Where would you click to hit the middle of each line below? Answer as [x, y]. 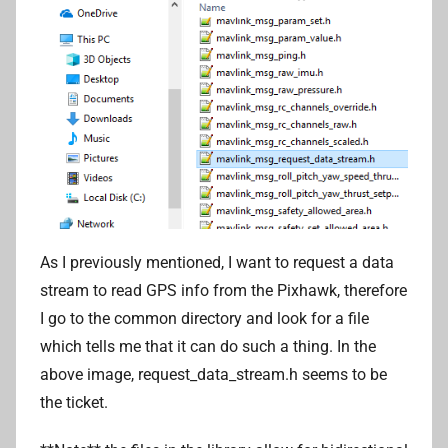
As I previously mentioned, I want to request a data [217, 263]
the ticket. [74, 403]
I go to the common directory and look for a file [204, 319]
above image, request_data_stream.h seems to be [213, 375]
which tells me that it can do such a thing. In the [208, 347]
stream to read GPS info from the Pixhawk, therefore [223, 291]
